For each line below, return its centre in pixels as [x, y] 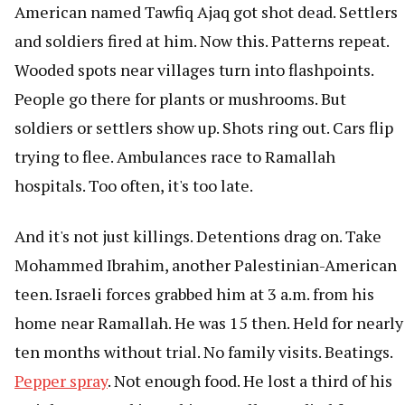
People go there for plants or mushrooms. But [180, 98]
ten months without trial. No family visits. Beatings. [203, 351]
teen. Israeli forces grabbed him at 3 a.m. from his [194, 293]
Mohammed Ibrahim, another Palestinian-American [206, 264]
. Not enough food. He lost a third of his [250, 380]
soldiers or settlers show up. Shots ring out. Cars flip [204, 127]
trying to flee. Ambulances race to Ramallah [175, 156]
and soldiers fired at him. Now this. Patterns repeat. [202, 40]
